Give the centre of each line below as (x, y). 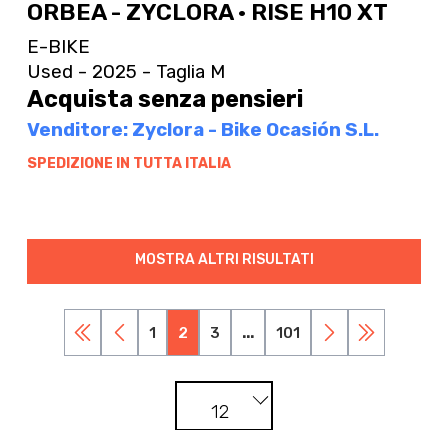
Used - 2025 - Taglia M (125, 71)
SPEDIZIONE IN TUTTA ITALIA (128, 163)
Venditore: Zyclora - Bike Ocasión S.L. (202, 130)
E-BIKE (58, 46)
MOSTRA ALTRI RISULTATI (224, 260)
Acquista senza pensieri (164, 99)
